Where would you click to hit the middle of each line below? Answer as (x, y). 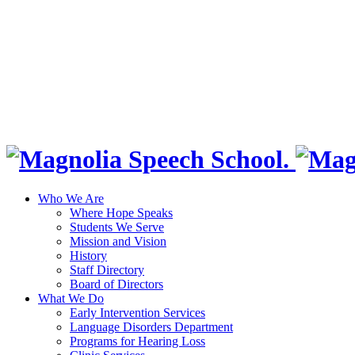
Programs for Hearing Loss (137, 341)
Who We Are (71, 198)
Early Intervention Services (137, 312)
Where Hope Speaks (121, 212)
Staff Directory (107, 269)
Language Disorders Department (151, 326)
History (88, 255)
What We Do (71, 298)
